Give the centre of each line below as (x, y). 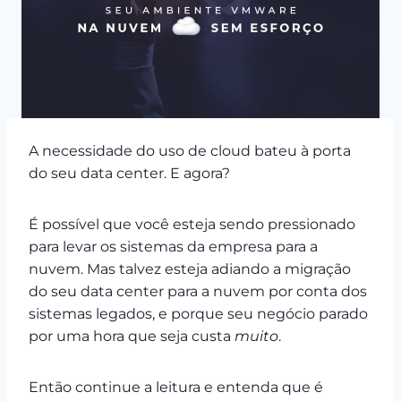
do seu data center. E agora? (129, 173)
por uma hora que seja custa (132, 336)
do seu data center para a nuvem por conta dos (198, 291)
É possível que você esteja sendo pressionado (192, 224)
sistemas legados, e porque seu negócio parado (198, 313)
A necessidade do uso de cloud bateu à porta (190, 150)
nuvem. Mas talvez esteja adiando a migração (190, 269)
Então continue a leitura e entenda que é (176, 387)
